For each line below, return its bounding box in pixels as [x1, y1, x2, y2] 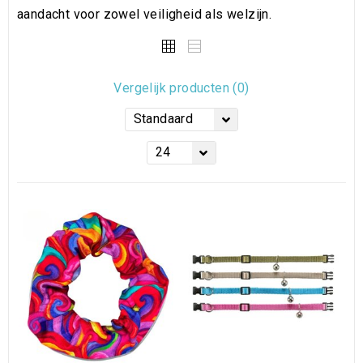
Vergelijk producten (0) [113, 79, 250, 96]
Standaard [133, 110, 194, 126]
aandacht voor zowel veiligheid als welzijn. [17, 6, 272, 22]
